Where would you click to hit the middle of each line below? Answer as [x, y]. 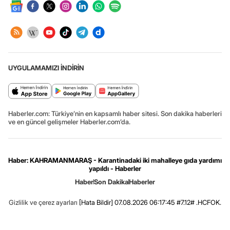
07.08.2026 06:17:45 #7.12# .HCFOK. [167, 202]
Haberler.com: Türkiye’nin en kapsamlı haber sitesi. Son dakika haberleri [115, 113]
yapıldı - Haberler [115, 168]
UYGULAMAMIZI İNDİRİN [46, 68]
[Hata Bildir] [96, 202]
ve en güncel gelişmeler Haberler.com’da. [69, 121]
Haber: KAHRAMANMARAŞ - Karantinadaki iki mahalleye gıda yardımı [115, 160]
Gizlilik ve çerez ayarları [43, 202]
